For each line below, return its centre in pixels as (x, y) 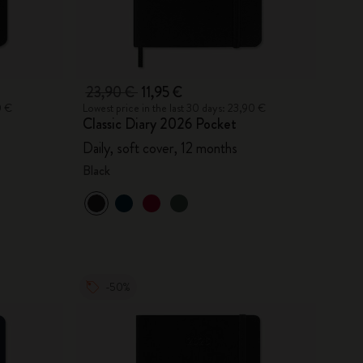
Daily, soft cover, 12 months (160, 148)
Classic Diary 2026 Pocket (159, 124)
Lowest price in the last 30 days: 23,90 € (174, 107)
